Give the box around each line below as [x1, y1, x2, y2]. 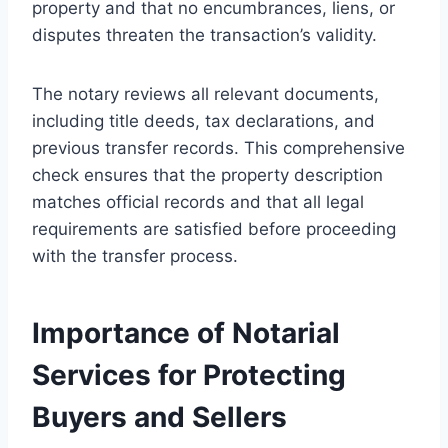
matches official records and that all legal [32, 191, 364, 212]
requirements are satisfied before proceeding [32, 218, 396, 239]
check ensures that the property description [32, 164, 383, 185]
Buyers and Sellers [32, 399, 287, 434]
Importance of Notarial [32, 315, 340, 350]
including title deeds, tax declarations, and [32, 110, 375, 131]
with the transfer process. [32, 245, 238, 266]
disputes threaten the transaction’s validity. [32, 24, 377, 45]
